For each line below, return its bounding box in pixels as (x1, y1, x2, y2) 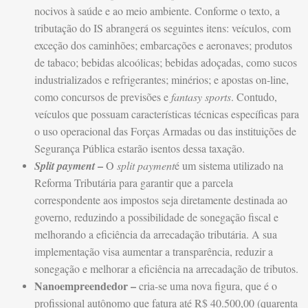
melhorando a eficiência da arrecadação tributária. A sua (34, 227, 277, 242)
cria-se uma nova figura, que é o (139, 278, 277, 294)
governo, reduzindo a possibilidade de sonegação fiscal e (34, 210, 278, 225)
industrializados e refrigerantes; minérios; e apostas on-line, (34, 72, 289, 87)
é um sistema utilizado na (175, 158, 283, 173)
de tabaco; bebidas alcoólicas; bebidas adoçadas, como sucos (34, 55, 297, 70)
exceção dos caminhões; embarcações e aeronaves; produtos (34, 38, 292, 53)
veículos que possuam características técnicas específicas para (34, 107, 299, 122)
